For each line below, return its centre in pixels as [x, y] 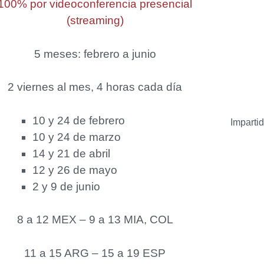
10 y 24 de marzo [77, 137]
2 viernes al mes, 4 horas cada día [95, 87]
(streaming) [95, 20]
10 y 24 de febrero [79, 120]
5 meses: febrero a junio [95, 54]
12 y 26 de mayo [75, 170]
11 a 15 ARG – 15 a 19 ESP [95, 253]
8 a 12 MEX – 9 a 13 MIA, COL [95, 220]
